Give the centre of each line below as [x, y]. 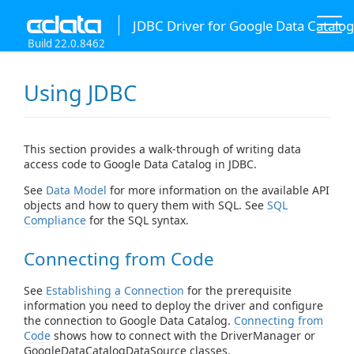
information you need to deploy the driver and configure [173, 305]
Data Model [76, 190]
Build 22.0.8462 [66, 43]
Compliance [55, 220]
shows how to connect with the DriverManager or [183, 335]
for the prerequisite [238, 290]
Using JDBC [80, 93]
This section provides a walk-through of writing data [162, 149]
